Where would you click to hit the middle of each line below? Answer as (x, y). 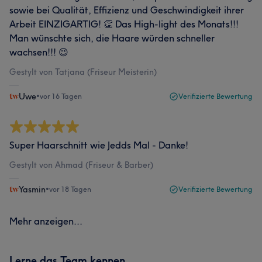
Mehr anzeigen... (46, 221)
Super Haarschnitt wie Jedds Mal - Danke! (99, 145)
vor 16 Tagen (61, 96)
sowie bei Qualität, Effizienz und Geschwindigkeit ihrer (127, 10)
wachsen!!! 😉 (39, 52)
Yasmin (32, 189)
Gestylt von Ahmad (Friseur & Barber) (81, 165)
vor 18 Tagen (70, 189)
